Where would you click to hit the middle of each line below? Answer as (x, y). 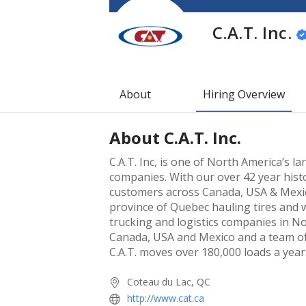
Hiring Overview (244, 94)
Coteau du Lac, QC (169, 281)
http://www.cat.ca (166, 298)
